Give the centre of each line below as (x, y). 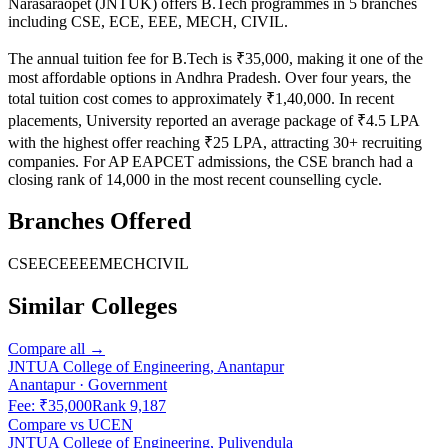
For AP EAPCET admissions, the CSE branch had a (248, 161)
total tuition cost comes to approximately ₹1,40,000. (173, 98)
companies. (45, 161)
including (39, 21)
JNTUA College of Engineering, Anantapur (146, 367)
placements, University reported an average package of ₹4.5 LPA (213, 120)
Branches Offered (99, 221)
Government (127, 385)
